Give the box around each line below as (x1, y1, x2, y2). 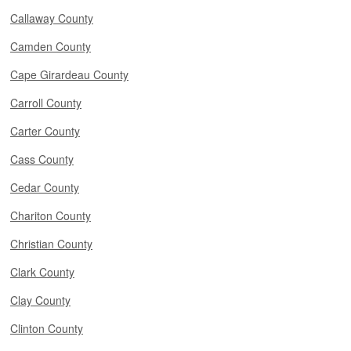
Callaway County (10, 10, 93, 26)
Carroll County (10, 95, 81, 110)
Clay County (10, 292, 71, 308)
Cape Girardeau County (10, 67, 128, 82)
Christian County (10, 236, 92, 251)
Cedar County (10, 179, 79, 195)
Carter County (10, 123, 80, 139)
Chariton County (10, 208, 91, 223)
